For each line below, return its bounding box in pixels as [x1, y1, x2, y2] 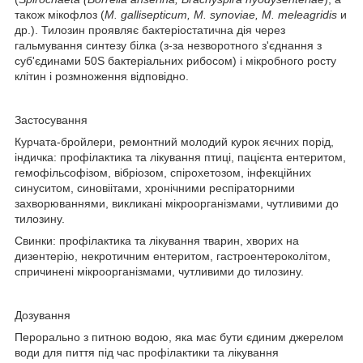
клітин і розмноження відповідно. [15, 69, 189, 83]
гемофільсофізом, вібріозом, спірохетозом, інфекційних [15, 165, 311, 179]
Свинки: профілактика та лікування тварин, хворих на [15, 233, 299, 247]
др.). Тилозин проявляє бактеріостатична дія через [15, 23, 285, 36]
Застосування [15, 113, 88, 126]
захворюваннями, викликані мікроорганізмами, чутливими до [15, 196, 339, 210]
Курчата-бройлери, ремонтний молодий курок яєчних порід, [15, 135, 334, 148]
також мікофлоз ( [15, 7, 105, 21]
